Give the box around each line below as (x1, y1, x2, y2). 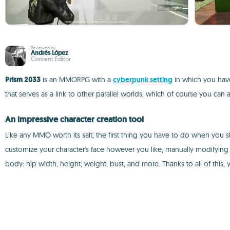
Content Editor (31, 55, 71, 63)
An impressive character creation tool (5, 114, 144, 125)
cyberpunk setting (113, 75, 172, 84)
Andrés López (31, 49, 68, 57)
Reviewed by (31, 45, 55, 50)
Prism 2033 (5, 75, 41, 84)
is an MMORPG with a (41, 75, 113, 84)
